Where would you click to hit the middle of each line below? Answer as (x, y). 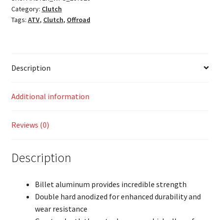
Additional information (50, 96)
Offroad (78, 19)
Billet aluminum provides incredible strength (110, 184)
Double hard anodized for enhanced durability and (118, 197)
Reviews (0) (30, 124)
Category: (26, 9)
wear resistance (61, 209)
